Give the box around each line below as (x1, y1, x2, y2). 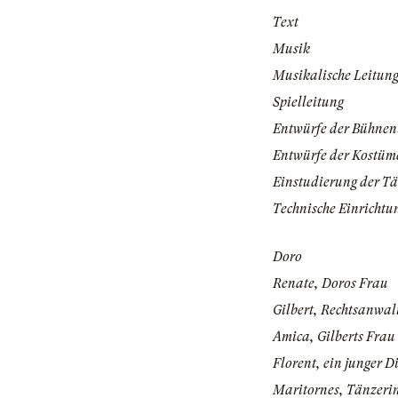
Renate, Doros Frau (273, 275, 388, 292)
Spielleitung (273, 94, 344, 111)
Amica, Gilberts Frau (273, 329, 395, 346)
